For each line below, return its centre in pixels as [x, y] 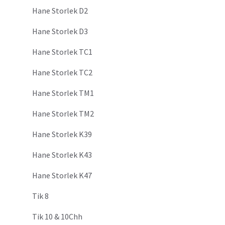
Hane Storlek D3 [60, 31]
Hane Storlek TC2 [62, 73]
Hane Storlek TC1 [62, 52]
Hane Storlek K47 [62, 176]
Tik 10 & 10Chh [57, 217]
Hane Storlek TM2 [63, 114]
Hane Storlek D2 [60, 11]
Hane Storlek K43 [62, 155]
